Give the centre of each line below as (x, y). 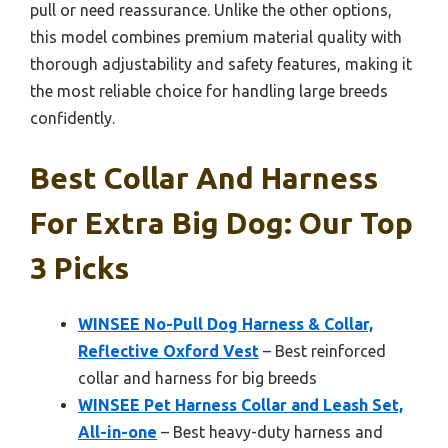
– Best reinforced (322, 350)
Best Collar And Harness (204, 177)
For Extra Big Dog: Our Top (221, 222)
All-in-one (117, 431)
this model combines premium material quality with (216, 36)
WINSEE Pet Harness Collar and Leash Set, (240, 404)
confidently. (72, 117)
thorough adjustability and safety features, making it (221, 63)
